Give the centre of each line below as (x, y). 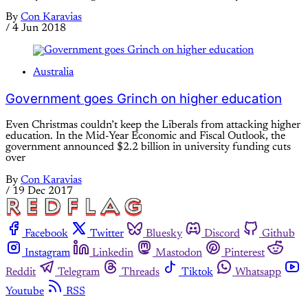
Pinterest (244, 253)
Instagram (47, 253)
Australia (53, 73)
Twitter (107, 234)
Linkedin (113, 253)
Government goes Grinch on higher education (144, 98)
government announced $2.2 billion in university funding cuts (148, 147)
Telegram (79, 273)
